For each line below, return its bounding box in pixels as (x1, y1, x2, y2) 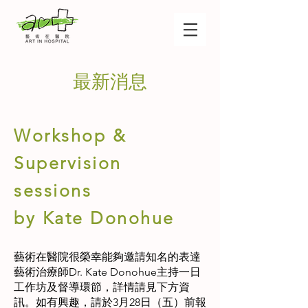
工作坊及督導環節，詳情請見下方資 (14, 280, 190, 294)
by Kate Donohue (14, 208, 175, 228)
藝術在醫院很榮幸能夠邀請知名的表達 (14, 250, 201, 263)
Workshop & (14, 125, 126, 146)
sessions (14, 180, 98, 201)
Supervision (14, 153, 122, 173)
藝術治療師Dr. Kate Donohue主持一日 (14, 265, 201, 278)
